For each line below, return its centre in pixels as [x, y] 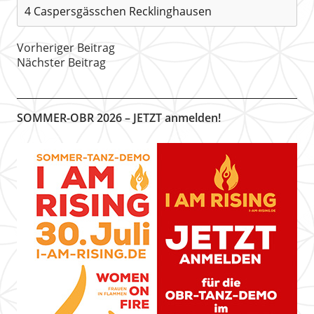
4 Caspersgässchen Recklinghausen [118, 11]
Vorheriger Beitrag [66, 48]
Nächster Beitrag [61, 62]
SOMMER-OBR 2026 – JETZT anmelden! [118, 118]
